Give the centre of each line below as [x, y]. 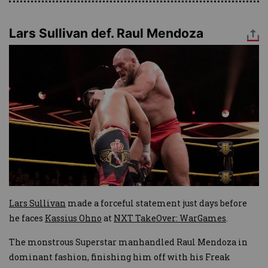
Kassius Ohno [73, 218]
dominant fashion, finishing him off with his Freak [120, 257]
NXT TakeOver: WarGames [170, 218]
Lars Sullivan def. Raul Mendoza [106, 33]
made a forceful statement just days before [156, 203]
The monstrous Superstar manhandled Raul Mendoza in [128, 242]
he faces [27, 218]
